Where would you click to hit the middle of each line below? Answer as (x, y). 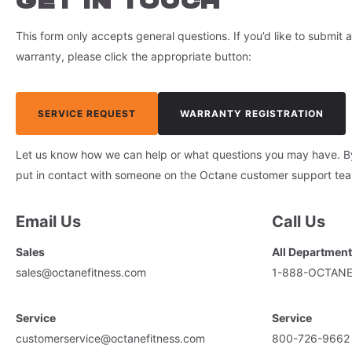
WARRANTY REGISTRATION (252, 114)
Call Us (299, 222)
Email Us (48, 222)
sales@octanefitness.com (81, 272)
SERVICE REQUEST (87, 114)
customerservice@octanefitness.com (110, 338)
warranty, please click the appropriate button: (134, 56)
